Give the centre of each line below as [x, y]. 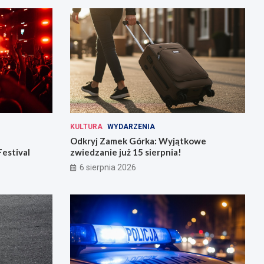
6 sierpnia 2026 [108, 168]
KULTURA [86, 127]
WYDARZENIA [131, 127]
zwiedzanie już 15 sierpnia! [126, 152]
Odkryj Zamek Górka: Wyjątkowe [138, 141]
